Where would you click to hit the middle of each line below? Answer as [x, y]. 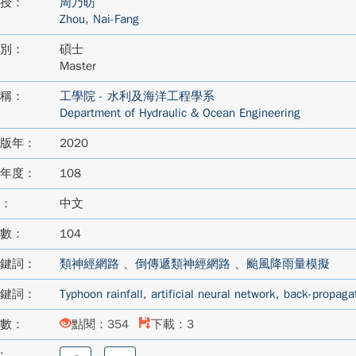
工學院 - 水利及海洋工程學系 [137, 96]
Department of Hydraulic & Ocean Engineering [180, 113]
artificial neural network [213, 294]
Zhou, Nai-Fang [99, 19]
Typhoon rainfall [101, 294]
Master [77, 66]
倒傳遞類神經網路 [182, 264]
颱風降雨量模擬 [288, 264]
